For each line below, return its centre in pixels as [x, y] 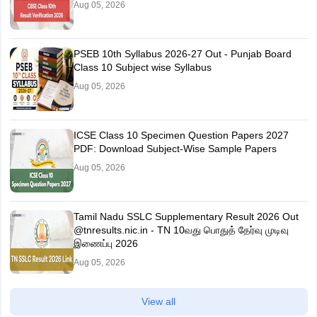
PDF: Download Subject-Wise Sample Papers [175, 149]
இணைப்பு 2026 [105, 243]
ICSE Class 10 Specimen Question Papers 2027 [181, 135]
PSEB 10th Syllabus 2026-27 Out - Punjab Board [182, 54]
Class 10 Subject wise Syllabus [142, 67]
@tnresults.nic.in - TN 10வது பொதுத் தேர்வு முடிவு [181, 230]
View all [158, 301]
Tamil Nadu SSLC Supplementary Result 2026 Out [186, 217]
